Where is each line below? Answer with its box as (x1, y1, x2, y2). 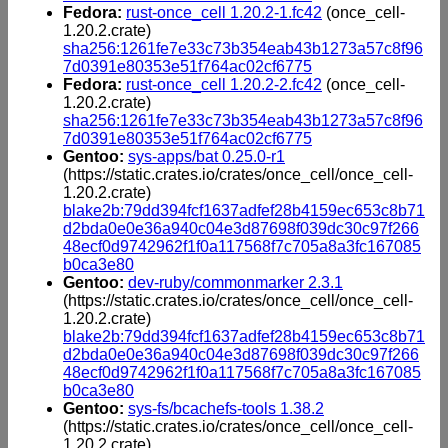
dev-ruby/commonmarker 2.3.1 (128, 273, 343, 291)
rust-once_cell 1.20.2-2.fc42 (126, 75, 322, 93)
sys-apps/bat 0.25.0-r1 (128, 147, 285, 165)
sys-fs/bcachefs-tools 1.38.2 (128, 399, 324, 417)
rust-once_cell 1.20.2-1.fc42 (126, 3, 322, 21)
